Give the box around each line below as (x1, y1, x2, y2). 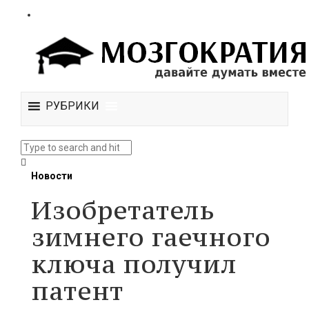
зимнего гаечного (31, 221, 270, 253)
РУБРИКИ (46, 99, 99, 112)
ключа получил (31, 248, 237, 280)
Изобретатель (31, 194, 215, 226)
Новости (31, 170, 72, 181)
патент (31, 275, 123, 307)
